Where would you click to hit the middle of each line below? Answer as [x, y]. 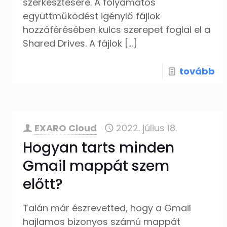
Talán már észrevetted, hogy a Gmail [107, 208]
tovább [197, 71]
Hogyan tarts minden [99, 148]
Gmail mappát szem [96, 166]
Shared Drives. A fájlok [73, 43]
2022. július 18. [147, 128]
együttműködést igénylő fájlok [92, 16]
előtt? [45, 184]
